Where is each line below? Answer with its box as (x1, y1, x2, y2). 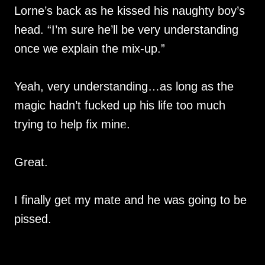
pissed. (14, 212, 55, 226)
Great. (14, 156, 48, 169)
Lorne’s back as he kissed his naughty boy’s (14, 4, 245, 18)
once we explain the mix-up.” (14, 42, 165, 56)
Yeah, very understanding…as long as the (14, 80, 234, 93)
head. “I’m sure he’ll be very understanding (14, 23, 238, 37)
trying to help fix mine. (14, 118, 130, 131)
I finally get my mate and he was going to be (14, 193, 247, 207)
